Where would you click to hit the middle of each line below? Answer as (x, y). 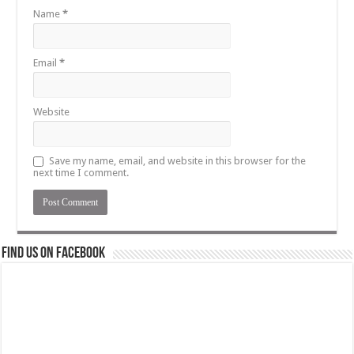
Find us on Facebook (54, 253)
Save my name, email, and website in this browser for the (178, 160)
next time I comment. (81, 172)
